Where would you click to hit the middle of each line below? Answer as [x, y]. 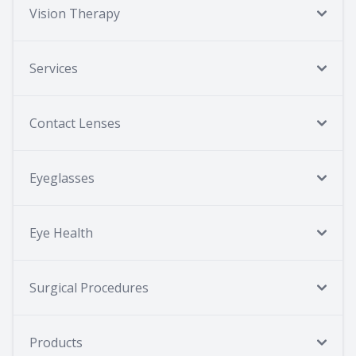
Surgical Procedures [89, 287]
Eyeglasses [62, 178]
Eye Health [61, 232]
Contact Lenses [75, 123]
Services [54, 68]
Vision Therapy [75, 13]
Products [56, 342]
